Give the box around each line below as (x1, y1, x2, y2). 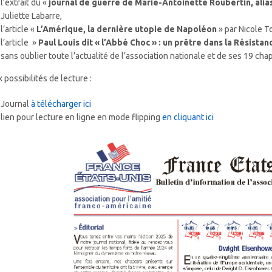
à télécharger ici (31, 99, 92, 109)
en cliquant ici (162, 112, 214, 123)
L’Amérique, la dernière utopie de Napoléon (36, 24, 217, 35)
